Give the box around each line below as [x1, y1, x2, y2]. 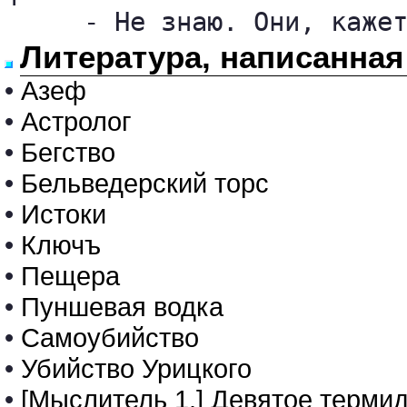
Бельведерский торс [21, 168, 269, 198]
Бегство [21, 137, 115, 167]
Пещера [21, 261, 120, 291]
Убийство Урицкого [21, 353, 252, 383]
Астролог [21, 106, 132, 136]
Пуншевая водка [21, 292, 223, 322]
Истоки [21, 199, 106, 229]
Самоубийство [21, 323, 199, 352]
